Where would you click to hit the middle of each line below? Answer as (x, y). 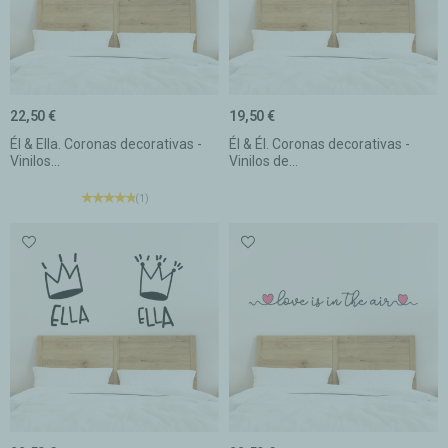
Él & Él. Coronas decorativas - (319, 143)
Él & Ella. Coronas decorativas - (106, 143)
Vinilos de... (263, 160)
